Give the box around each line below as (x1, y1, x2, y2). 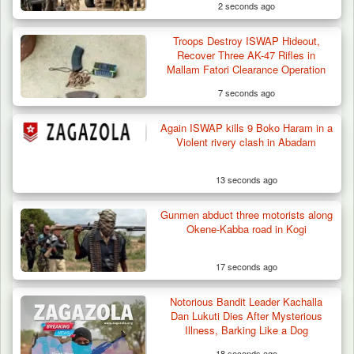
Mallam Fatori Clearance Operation (167, 62, 326, 77)
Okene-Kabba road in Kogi (186, 221, 307, 237)
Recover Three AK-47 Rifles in (177, 47, 316, 63)
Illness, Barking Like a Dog (184, 322, 308, 338)
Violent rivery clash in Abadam (176, 134, 317, 150)
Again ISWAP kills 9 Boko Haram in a (160, 120, 333, 136)
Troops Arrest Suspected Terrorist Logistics (24, 43, 327, 62)
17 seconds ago (215, 260, 277, 273)
